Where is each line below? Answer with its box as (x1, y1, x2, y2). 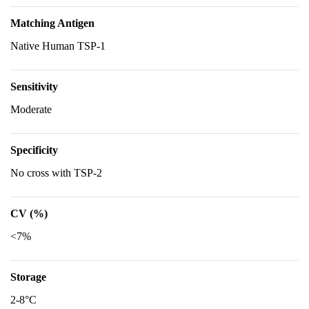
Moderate (10, 103, 52, 115)
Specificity (10, 144, 58, 156)
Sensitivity (10, 81, 58, 92)
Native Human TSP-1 (10, 40, 106, 52)
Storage (10, 271, 46, 283)
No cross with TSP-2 (10, 167, 102, 179)
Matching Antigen (10, 17, 94, 29)
